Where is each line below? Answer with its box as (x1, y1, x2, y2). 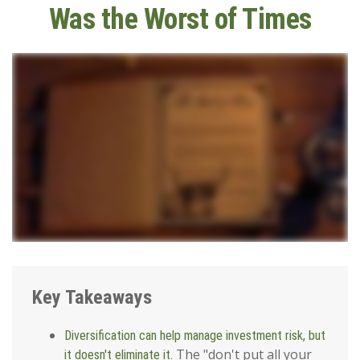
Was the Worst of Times (48, 2, 312, 36)
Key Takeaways (32, 286, 152, 309)
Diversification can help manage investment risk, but (64, 328, 325, 344)
